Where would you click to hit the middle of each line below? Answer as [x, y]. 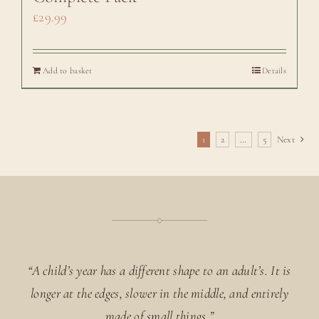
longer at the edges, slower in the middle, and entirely [159, 293]
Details [274, 70]
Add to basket [67, 70]
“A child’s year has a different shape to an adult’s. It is [159, 270]
